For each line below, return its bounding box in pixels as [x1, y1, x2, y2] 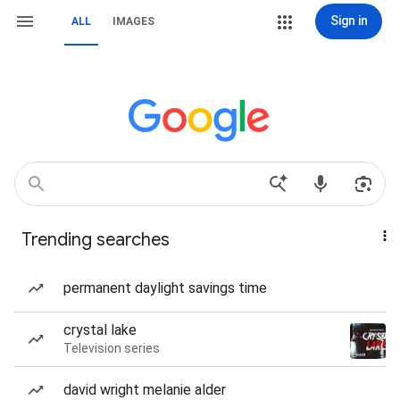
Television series [63, 341, 160, 355]
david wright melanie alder [63, 381, 226, 398]
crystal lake [63, 321, 137, 338]
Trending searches [21, 229, 170, 251]
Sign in [329, 13, 368, 28]
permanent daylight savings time [63, 279, 267, 296]
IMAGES [112, 15, 154, 28]
